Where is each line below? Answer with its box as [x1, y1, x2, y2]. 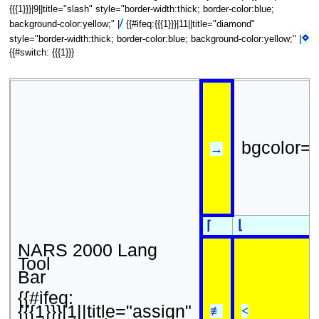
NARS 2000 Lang [17, 239, 157, 260]
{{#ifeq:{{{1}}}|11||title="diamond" [122, 19, 255, 30]
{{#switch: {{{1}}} [9, 48, 74, 58]
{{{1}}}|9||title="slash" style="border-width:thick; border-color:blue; [9, 4, 274, 15]
